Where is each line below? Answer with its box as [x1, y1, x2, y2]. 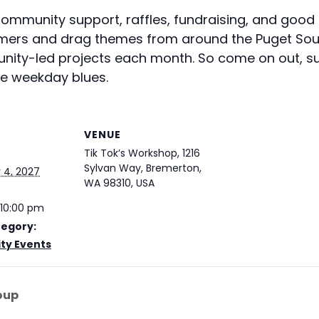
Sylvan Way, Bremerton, [84, 161, 202, 176]
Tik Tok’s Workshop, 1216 [84, 146, 200, 161]
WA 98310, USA [84, 176, 155, 191]
